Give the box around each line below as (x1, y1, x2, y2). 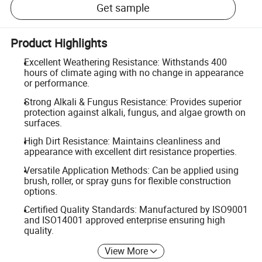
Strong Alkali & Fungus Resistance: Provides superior (23, 95, 242, 108)
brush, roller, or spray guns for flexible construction (23, 174, 231, 187)
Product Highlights (11, 35, 108, 51)
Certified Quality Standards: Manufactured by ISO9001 (23, 203, 248, 216)
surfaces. (23, 116, 62, 129)
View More (105, 244, 149, 257)
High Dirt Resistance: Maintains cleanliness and (23, 135, 220, 148)
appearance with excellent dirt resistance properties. (23, 145, 237, 158)
